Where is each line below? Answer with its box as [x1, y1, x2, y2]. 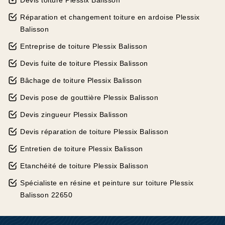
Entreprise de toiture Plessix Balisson [20, 42, 147, 50]
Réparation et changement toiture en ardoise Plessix [20, 13, 200, 21]
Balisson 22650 [20, 191, 72, 199]
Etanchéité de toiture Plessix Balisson [20, 162, 148, 170]
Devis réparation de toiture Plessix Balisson [20, 128, 168, 136]
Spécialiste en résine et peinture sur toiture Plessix [20, 179, 194, 187]
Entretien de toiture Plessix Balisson [20, 145, 143, 153]
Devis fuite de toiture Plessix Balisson [20, 59, 148, 67]
